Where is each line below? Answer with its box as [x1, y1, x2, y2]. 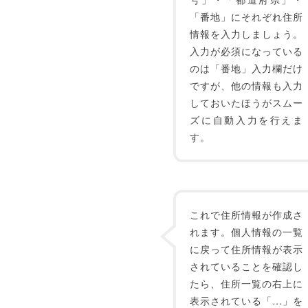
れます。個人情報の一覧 [190, 225, 303, 239]
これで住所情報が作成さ [190, 208, 303, 221]
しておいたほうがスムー [190, 96, 303, 109]
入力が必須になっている [190, 44, 303, 58]
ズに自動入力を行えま [190, 113, 303, 126]
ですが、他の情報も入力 [190, 78, 303, 92]
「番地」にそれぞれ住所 [190, 10, 303, 23]
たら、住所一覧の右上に [190, 276, 303, 290]
